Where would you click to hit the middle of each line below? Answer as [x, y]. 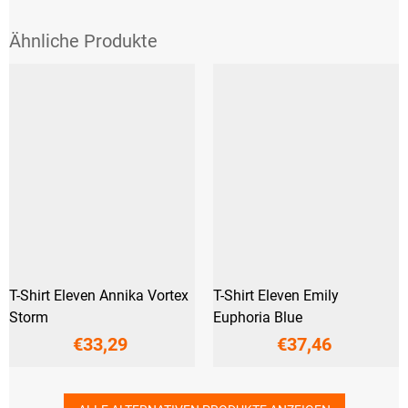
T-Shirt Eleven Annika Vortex [99, 296]
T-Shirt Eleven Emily [276, 296]
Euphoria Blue [258, 318]
